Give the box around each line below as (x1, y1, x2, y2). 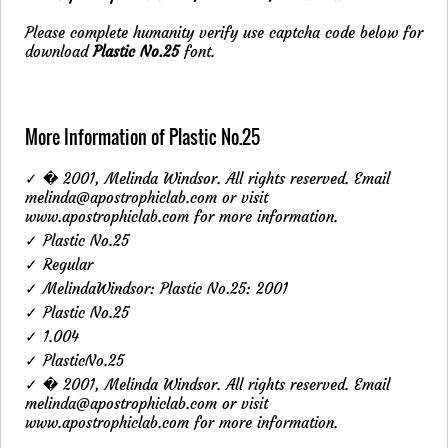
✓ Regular (25, 254, 93, 274)
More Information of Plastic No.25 (25, 123, 260, 150)
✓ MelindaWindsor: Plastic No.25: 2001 (25, 278, 288, 298)
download (25, 41, 93, 61)
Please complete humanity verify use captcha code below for (25, 22, 423, 42)
